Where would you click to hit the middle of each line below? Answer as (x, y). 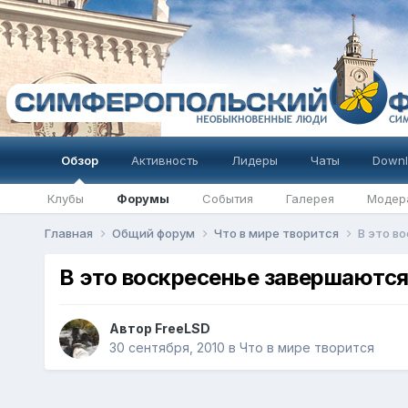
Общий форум (154, 233)
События (227, 199)
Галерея (310, 199)
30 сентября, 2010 (167, 348)
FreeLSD (182, 329)
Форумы (143, 199)
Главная (70, 233)
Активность (164, 160)
